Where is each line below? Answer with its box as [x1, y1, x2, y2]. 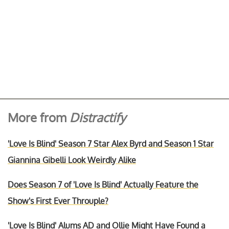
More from [8, 109, 70, 126]
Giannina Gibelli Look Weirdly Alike [8, 154, 136, 165]
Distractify [70, 109, 126, 126]
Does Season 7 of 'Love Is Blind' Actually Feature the [8, 179, 198, 190]
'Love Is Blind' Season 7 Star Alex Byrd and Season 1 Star [8, 138, 214, 149]
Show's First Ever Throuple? [8, 195, 108, 206]
